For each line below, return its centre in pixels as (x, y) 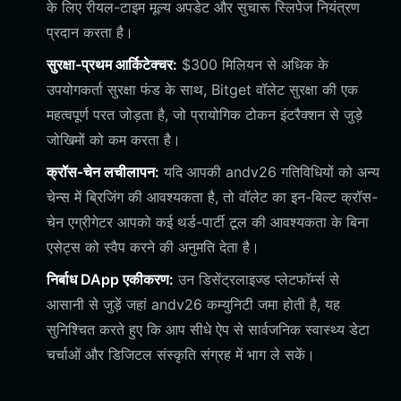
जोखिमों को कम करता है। (114, 140)
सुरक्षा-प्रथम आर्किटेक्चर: (112, 64)
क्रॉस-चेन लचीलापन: (103, 172)
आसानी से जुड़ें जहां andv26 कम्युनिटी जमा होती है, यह (193, 304)
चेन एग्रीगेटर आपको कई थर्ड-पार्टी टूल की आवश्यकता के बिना (208, 222)
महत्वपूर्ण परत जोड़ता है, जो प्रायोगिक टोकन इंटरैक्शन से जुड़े (205, 115)
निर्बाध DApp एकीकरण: (110, 279)
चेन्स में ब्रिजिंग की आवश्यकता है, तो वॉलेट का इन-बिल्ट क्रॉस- (212, 197)
